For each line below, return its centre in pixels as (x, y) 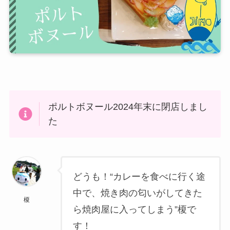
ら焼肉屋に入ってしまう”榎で (135, 210)
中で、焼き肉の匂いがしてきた (138, 193)
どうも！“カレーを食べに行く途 (139, 177)
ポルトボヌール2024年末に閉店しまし (128, 107)
